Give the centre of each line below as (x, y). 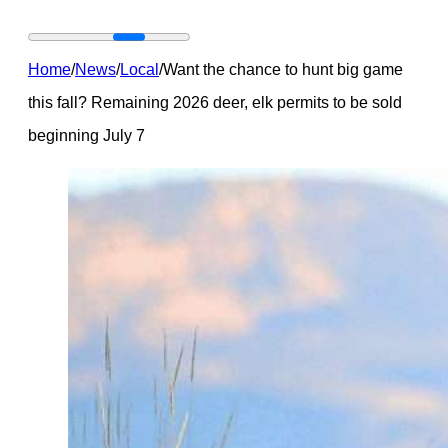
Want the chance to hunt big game (283, 68)
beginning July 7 (86, 134)
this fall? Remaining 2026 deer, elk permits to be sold (215, 101)
